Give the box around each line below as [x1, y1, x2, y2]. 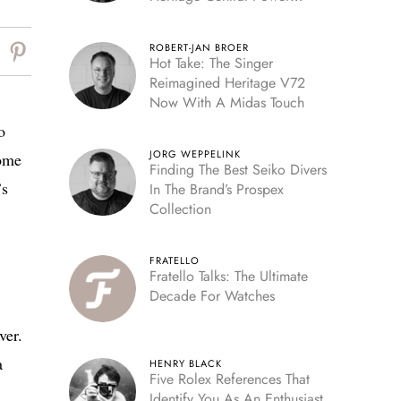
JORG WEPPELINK [149, 147, 241, 161]
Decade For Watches [149, 286, 275, 306]
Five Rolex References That [149, 369, 310, 389]
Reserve [149, 5, 195, 26]
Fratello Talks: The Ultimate [149, 266, 308, 286]
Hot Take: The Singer [149, 53, 273, 73]
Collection [149, 199, 211, 219]
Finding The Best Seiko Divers [149, 159, 327, 180]
